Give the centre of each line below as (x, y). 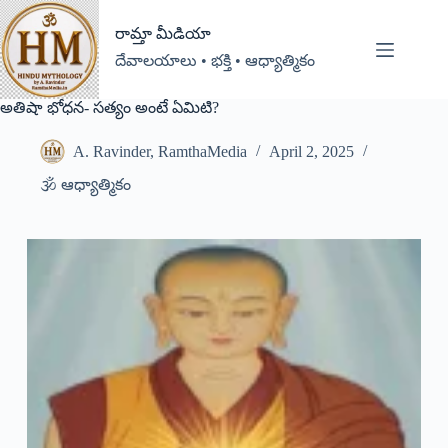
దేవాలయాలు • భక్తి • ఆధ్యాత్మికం (215, 60)
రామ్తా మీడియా (163, 34)
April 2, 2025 (311, 152)
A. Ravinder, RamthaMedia (160, 152)
